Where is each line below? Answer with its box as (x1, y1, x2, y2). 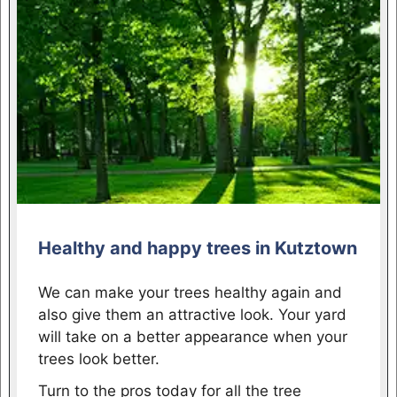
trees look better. (37, 349, 160, 368)
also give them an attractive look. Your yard (37, 305, 346, 323)
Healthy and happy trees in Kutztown (37, 237, 357, 259)
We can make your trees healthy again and (37, 283, 342, 301)
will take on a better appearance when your (37, 327, 347, 346)
